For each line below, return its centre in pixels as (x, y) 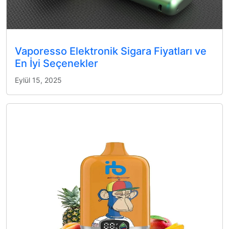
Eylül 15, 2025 (38, 80)
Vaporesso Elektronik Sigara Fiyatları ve (111, 51)
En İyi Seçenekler (56, 63)
